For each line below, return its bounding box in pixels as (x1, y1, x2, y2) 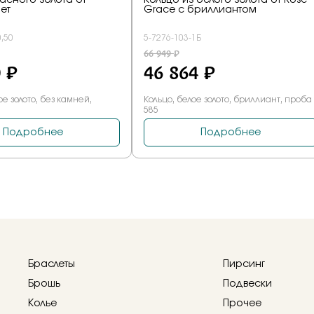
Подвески (223, 279, 272, 289)
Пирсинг (223, 259, 265, 269)
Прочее (223, 299, 261, 308)
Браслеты (28, 259, 75, 269)
